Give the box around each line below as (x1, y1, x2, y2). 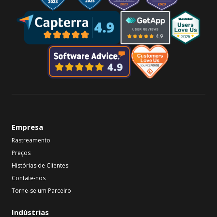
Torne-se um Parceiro (12, 186, 71, 195)
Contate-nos (12, 173, 46, 182)
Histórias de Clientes (12, 161, 68, 170)
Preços (12, 148, 31, 157)
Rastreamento (12, 136, 50, 144)
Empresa (12, 122, 43, 132)
